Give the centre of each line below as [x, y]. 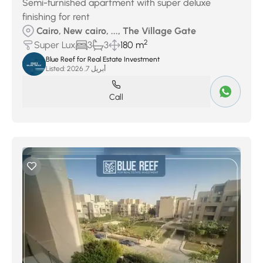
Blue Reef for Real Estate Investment [103, 59]
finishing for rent [56, 17]
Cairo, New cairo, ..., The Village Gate [116, 31]
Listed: [55, 69]
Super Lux [55, 45]
